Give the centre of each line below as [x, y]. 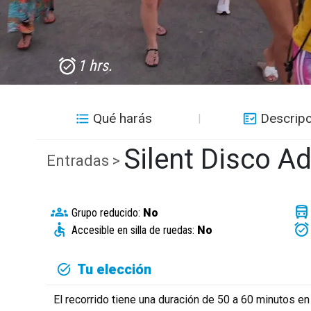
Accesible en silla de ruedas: [134, 230]
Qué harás [123, 118]
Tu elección [115, 269]
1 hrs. [95, 66]
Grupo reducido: [107, 212]
